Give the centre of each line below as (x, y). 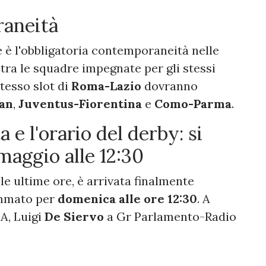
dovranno (170, 85)
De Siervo (74, 216)
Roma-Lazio (106, 85)
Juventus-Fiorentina (80, 103)
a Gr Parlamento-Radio (170, 216)
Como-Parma (191, 103)
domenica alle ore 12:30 (127, 198)
